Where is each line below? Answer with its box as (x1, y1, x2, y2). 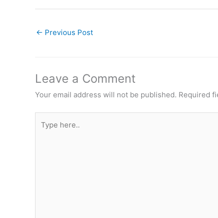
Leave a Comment (35, 72, 136, 86)
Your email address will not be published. (35, 90, 177, 100)
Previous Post (43, 27, 93, 37)
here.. (35, 127, 54, 136)
